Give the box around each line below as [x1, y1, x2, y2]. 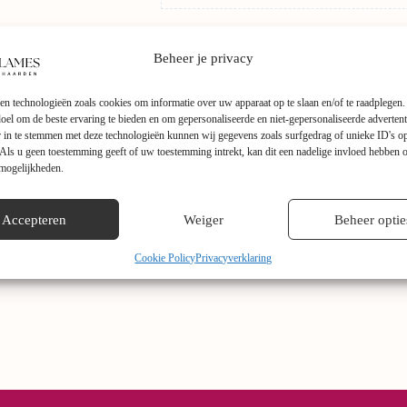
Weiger [183, 212, 223, 227]
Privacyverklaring [195, 252, 273, 264]
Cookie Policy [134, 252, 196, 264]
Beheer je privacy [153, 50, 253, 65]
